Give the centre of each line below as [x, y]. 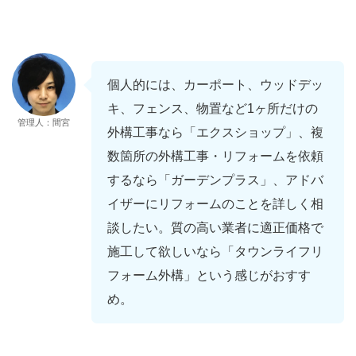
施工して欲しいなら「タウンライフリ [215, 251]
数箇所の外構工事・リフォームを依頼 [215, 156]
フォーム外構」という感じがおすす [209, 275]
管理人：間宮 [44, 122]
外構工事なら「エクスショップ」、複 [215, 132]
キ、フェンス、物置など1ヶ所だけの [213, 108]
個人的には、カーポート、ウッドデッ [215, 84]
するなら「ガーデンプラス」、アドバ [215, 180]
